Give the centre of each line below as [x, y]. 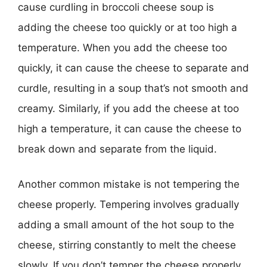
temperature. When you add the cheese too [122, 47]
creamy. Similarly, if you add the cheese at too [128, 108]
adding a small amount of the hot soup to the [126, 225]
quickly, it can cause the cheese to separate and [133, 68]
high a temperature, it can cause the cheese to [130, 128]
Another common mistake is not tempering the [129, 184]
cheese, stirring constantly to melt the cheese [127, 245]
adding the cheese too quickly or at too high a [128, 27]
